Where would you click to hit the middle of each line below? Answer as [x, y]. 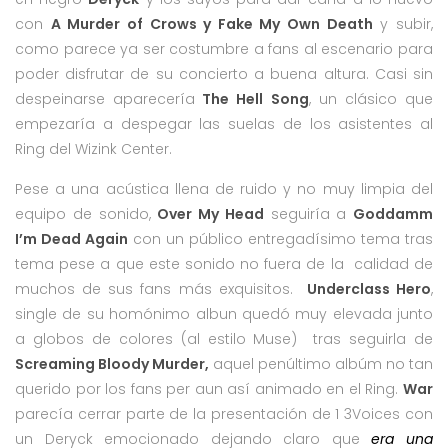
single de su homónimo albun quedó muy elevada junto [224, 313]
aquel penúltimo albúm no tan [321, 363]
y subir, [403, 23]
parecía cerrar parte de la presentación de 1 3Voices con [224, 413]
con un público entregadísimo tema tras [280, 238]
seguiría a [308, 213]
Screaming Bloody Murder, [112, 363]
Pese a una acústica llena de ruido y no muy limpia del [224, 188]
